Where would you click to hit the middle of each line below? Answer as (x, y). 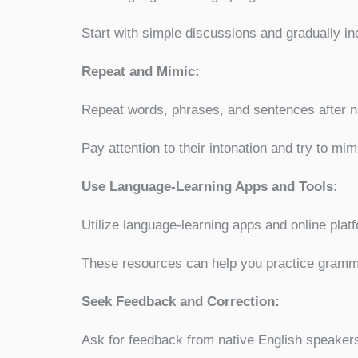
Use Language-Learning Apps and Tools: (210, 186)
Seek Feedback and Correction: (181, 301)
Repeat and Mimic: (141, 71)
